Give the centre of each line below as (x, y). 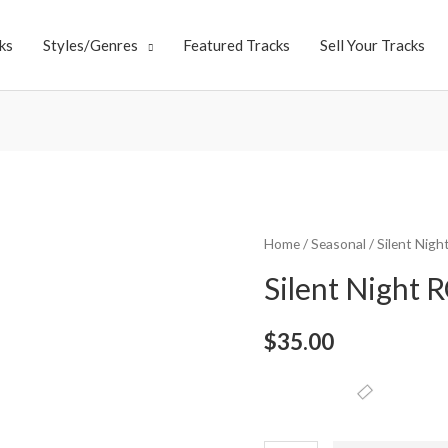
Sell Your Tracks (372, 45)
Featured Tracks (236, 45)
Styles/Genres (90, 45)
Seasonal (338, 244)
